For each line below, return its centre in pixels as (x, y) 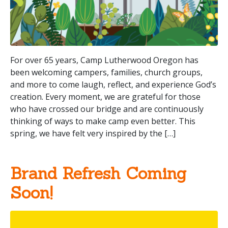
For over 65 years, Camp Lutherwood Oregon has (104, 60)
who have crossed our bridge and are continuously (107, 109)
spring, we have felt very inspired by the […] (93, 134)
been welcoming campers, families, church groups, (106, 73)
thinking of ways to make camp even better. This (103, 121)
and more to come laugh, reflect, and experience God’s (113, 85)
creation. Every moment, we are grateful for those (105, 97)
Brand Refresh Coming (98, 174)
